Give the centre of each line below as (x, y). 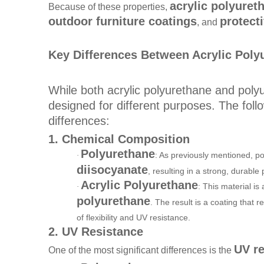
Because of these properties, (109, 6)
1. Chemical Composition (119, 139)
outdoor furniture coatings (123, 21)
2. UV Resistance (96, 231)
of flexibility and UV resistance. (133, 217)
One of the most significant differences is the (141, 250)
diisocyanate (112, 169)
